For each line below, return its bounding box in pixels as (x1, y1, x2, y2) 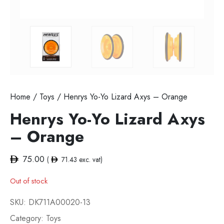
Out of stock (10, 175, 47, 187)
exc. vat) (76, 154, 102, 165)
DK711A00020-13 (28, 196, 90, 208)
